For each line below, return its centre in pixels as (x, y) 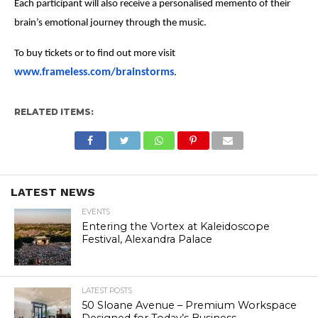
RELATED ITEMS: (54, 112)
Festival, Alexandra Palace (147, 240)
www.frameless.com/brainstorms (94, 73)
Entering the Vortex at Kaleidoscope (175, 227)
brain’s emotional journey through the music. (110, 23)
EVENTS (95, 212)
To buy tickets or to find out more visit (94, 54)
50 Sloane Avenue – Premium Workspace (189, 306)
